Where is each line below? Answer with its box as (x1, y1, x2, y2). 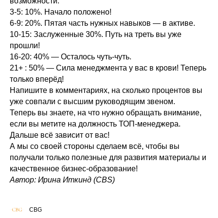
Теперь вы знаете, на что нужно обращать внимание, (10, 108, 201, 117)
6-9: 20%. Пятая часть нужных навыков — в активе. (10, 18, 195, 27)
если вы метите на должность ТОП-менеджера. (10, 119, 181, 128)
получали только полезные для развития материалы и (10, 153, 206, 162)
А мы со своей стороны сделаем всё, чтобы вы (10, 142, 180, 150)
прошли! (10, 41, 40, 50)
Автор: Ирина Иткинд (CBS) (10, 175, 115, 184)
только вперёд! (10, 74, 66, 83)
